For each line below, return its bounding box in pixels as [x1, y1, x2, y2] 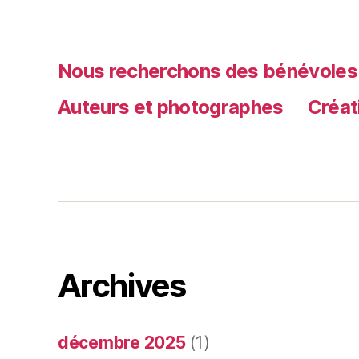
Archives [58, 266, 186, 306]
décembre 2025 [58, 333, 186, 353]
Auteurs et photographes [58, 95, 284, 119]
